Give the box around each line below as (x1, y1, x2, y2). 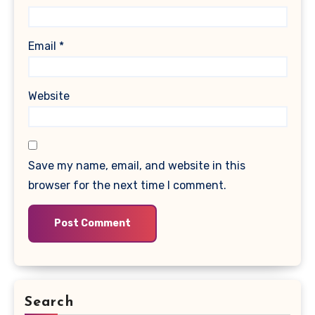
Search (25, 295, 74, 309)
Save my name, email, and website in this (27, 159, 245, 172)
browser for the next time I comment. (27, 179, 226, 192)
